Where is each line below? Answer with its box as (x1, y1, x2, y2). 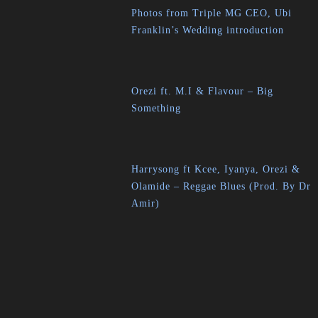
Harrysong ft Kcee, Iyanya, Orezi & (131, 164, 301, 175)
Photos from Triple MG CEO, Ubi (131, 8, 292, 18)
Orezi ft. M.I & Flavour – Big (131, 86, 274, 97)
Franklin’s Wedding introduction (131, 25, 285, 35)
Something (131, 103, 182, 114)
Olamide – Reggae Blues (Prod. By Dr (131, 181, 312, 192)
